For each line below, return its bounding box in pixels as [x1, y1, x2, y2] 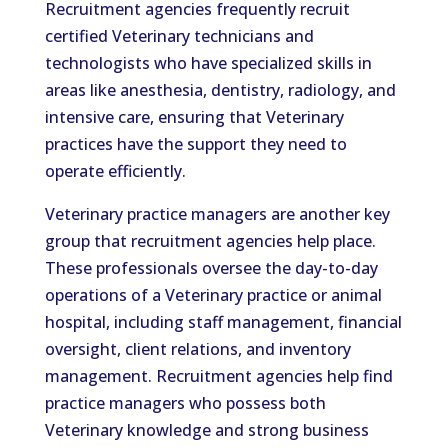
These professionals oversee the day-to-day [44, 257, 378, 279]
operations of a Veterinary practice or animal [44, 284, 382, 306]
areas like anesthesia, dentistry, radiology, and [44, 79, 396, 101]
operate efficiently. [44, 160, 186, 182]
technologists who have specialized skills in [44, 52, 372, 74]
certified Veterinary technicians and [44, 25, 314, 47]
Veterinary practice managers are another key [44, 203, 390, 225]
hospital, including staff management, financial [44, 311, 402, 333]
